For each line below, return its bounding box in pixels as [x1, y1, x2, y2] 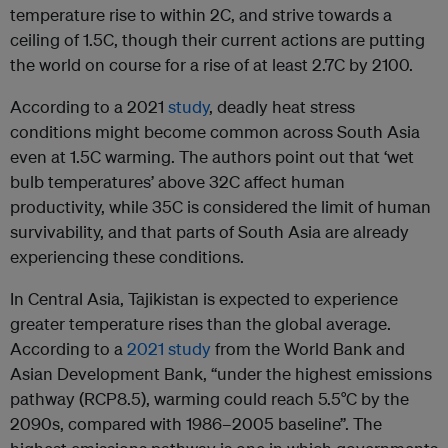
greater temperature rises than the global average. [10, 313, 391, 335]
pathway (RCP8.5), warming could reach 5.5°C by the [10, 388, 409, 410]
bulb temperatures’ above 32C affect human [10, 171, 345, 193]
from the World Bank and [211, 338, 405, 360]
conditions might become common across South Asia [10, 121, 420, 143]
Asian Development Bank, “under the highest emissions [10, 363, 432, 385]
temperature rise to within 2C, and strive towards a [10, 4, 392, 26]
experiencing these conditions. [10, 246, 244, 268]
